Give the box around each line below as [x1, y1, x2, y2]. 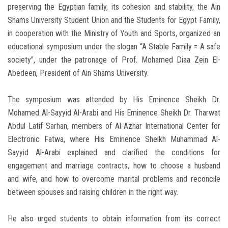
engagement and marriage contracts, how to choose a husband [8, 161, 220, 171]
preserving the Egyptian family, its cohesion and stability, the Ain [8, 2, 220, 12]
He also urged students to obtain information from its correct [8, 214, 220, 224]
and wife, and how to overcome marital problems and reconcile [8, 174, 220, 184]
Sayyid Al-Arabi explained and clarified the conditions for [8, 148, 220, 158]
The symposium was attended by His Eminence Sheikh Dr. [8, 95, 220, 105]
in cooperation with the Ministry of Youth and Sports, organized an [8, 28, 220, 39]
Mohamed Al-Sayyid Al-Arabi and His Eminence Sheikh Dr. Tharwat [8, 108, 220, 118]
